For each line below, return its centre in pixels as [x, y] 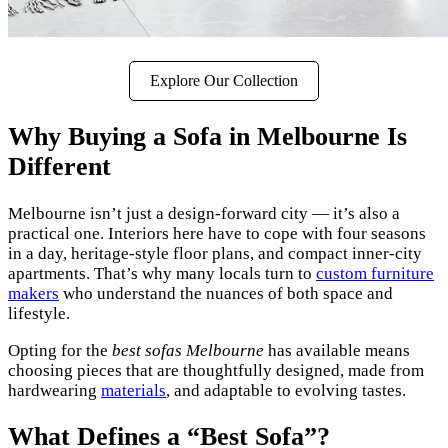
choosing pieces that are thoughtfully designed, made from [216, 370]
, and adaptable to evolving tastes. [286, 390]
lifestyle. [39, 313]
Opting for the [60, 350]
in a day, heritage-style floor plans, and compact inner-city [215, 253]
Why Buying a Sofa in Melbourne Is [207, 137]
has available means [337, 350]
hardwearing [54, 390]
